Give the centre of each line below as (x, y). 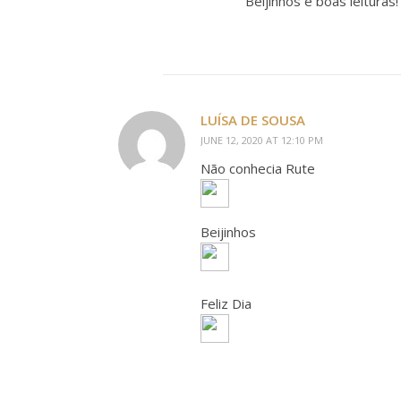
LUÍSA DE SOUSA (253, 120)
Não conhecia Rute (258, 168)
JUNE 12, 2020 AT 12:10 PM (262, 140)
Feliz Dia (226, 303)
